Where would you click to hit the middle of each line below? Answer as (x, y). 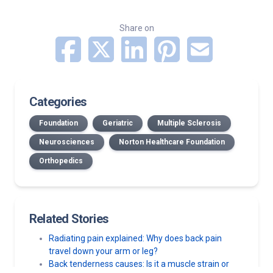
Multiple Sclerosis (189, 123)
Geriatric (118, 123)
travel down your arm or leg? (103, 251)
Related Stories (69, 218)
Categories (58, 101)
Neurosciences (67, 142)
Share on (136, 28)
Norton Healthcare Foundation (172, 142)
